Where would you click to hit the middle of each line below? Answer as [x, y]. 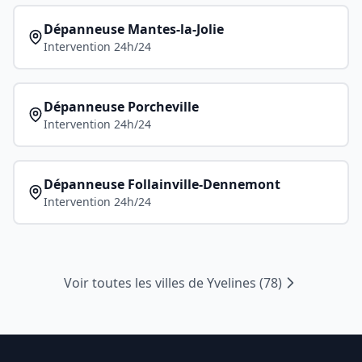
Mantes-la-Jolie [176, 29]
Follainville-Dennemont [204, 184]
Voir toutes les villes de [135, 283]
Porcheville [163, 107]
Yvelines [232, 283]
